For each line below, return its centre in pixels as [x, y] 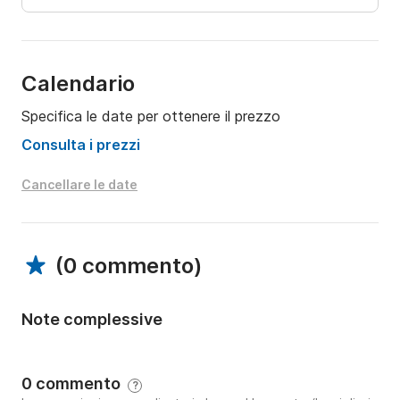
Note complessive [92, 320]
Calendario [78, 84]
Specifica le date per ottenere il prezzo [151, 117]
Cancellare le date [79, 185]
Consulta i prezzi [81, 145]
